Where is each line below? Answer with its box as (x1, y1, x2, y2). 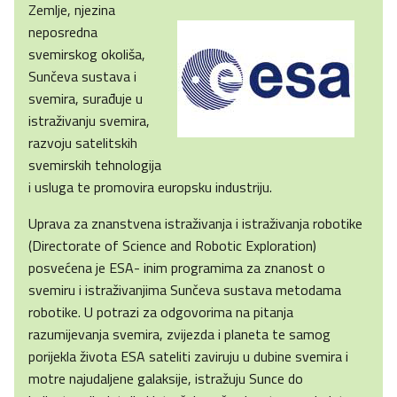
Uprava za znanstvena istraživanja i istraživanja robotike (28, 213, 362, 235)
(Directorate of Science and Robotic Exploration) (28, 235, 316, 257)
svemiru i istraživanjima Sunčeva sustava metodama (28, 279, 341, 301)
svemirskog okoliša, (28, 43, 145, 66)
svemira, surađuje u (28, 88, 143, 110)
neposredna (28, 21, 97, 43)
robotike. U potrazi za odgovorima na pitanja (28, 301, 293, 323)
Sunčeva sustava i (28, 66, 136, 88)
